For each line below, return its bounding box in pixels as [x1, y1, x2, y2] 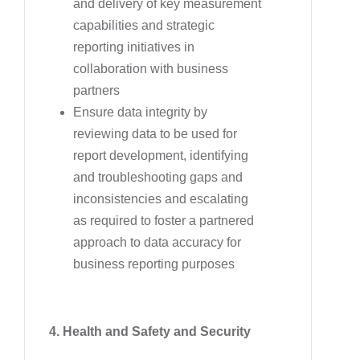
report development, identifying [73, 148, 248, 162]
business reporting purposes [73, 256, 235, 271]
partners [73, 83, 120, 97]
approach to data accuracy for [73, 235, 241, 249]
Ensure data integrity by [73, 104, 207, 119]
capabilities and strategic [73, 18, 215, 32]
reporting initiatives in [73, 39, 194, 54]
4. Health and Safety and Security [49, 324, 251, 338]
